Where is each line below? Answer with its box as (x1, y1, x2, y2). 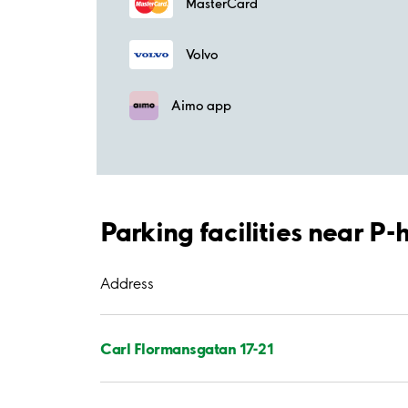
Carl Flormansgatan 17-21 (100, 338, 274, 358)
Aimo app (171, 97, 231, 114)
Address (100, 273, 154, 292)
